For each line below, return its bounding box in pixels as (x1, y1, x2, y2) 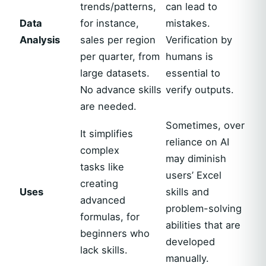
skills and (166, 186, 209, 198)
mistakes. (166, 17, 210, 29)
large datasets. (80, 67, 150, 79)
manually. (166, 252, 209, 264)
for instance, (80, 17, 139, 29)
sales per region (80, 34, 156, 46)
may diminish (166, 153, 226, 164)
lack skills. (80, 244, 128, 256)
